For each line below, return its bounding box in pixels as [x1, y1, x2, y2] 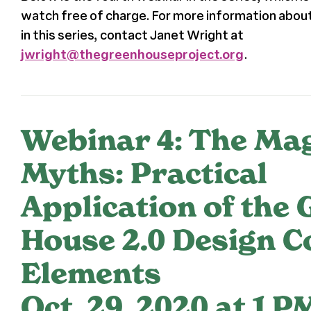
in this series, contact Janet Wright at [20, 26, 244, 43]
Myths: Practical [20, 155, 267, 191]
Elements [20, 255, 161, 291]
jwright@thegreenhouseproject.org [20, 45, 244, 62]
